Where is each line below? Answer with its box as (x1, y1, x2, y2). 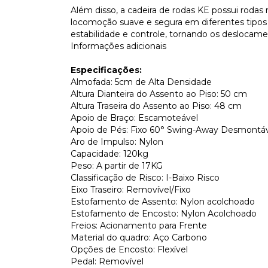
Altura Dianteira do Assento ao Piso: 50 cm (71, 88, 247, 99)
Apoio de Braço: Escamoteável (71, 112, 198, 123)
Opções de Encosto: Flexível (71, 243, 188, 255)
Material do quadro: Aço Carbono (71, 232, 207, 243)
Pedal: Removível (71, 255, 144, 267)
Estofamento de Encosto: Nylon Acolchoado (71, 208, 257, 219)
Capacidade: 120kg (71, 148, 148, 159)
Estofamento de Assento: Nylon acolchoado (71, 196, 255, 207)
